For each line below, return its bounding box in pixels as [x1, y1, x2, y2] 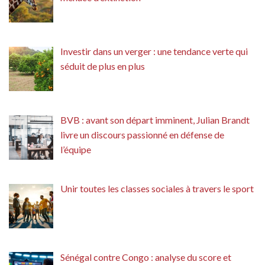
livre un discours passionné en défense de [60, 128, 224, 140]
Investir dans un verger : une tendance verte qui [60, 46, 248, 57]
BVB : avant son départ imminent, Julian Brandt [60, 114, 250, 125]
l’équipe [60, 143, 91, 155]
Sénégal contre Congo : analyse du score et [60, 251, 231, 263]
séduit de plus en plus [60, 60, 145, 72]
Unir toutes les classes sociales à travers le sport [60, 182, 254, 194]
